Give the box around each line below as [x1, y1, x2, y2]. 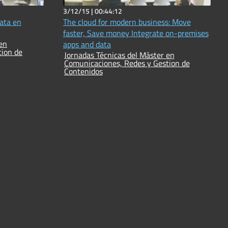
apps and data [63, 38, 111, 51]
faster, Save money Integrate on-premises [63, 27, 209, 40]
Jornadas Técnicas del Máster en [64, 49, 139, 62]
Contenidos [64, 65, 103, 78]
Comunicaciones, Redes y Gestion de [64, 57, 190, 70]
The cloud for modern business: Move [63, 16, 191, 28]
